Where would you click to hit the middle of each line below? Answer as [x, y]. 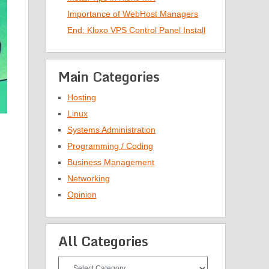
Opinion [82, 195]
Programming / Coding [110, 146]
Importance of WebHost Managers [133, 14]
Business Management [111, 162]
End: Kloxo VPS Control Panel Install [136, 30]
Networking [89, 178]
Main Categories [109, 77]
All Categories [103, 241]
